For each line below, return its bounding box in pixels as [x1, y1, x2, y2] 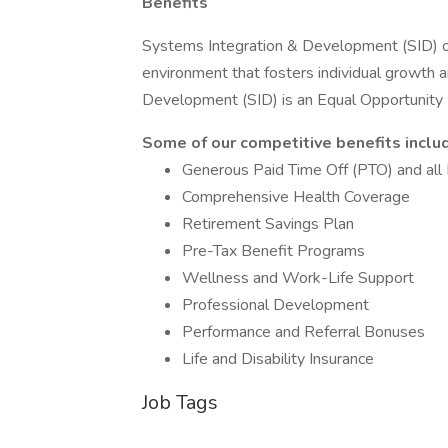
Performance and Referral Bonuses [182, 321, 425, 343]
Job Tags [142, 389, 218, 416]
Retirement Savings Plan [182, 213, 354, 235]
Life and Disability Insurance [182, 348, 374, 370]
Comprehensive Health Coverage [182, 186, 410, 208]
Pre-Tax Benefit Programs [182, 240, 365, 262]
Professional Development [182, 294, 369, 316]
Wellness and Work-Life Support [182, 267, 414, 289]
